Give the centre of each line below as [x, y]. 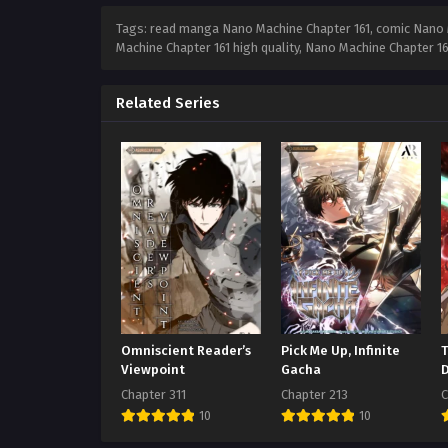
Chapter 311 [153, 395]
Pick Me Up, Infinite [341, 351]
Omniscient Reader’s [186, 351]
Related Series [168, 103]
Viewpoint [153, 370]
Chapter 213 [315, 395]
